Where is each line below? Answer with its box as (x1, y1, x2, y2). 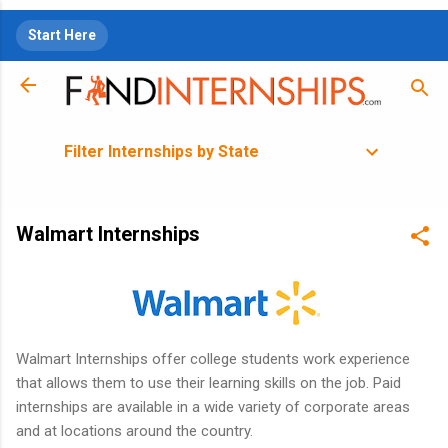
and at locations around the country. (16, 422, 253, 441)
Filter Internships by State (64, 141, 259, 161)
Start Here (28, 27, 96, 43)
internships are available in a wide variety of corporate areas (16, 398, 410, 417)
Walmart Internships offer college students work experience (16, 350, 410, 369)
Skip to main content (156, 16, 292, 34)
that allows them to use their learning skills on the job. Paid (16, 374, 401, 393)
